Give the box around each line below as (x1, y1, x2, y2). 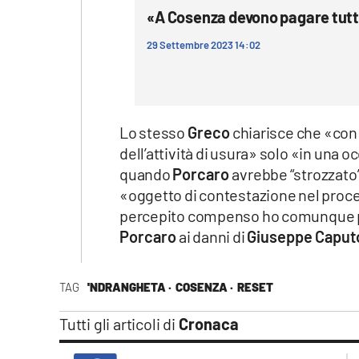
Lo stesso (119, 123, 188, 143)
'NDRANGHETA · (87, 280, 171, 295)
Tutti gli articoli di (59, 314, 179, 334)
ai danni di (179, 227, 248, 247)
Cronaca (178, 314, 239, 334)
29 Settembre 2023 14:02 (147, 38, 261, 52)
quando (119, 164, 173, 184)
